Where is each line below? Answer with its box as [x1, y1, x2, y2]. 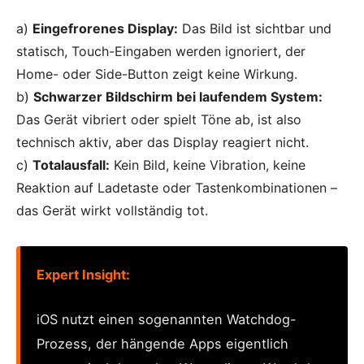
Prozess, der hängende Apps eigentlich [37, 335, 288, 352]
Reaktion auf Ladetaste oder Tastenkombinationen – [16, 180, 337, 197]
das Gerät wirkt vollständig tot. [16, 202, 208, 219]
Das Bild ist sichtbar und [178, 20, 331, 37]
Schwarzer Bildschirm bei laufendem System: [33, 89, 323, 106]
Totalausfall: [32, 157, 110, 174]
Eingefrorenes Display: [32, 20, 178, 37]
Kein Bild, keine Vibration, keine [110, 157, 305, 174]
